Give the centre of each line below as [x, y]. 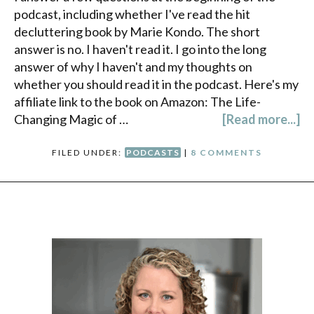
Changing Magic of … [71, 119]
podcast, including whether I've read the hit [132, 14]
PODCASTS [153, 152]
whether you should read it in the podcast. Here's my [156, 84]
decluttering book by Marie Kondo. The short [137, 31]
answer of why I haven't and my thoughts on [133, 66]
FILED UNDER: [88, 152]
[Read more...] [261, 119]
